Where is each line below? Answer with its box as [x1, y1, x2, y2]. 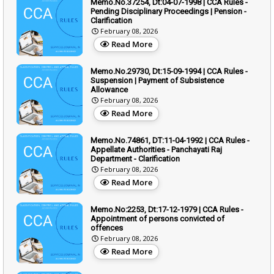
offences [91, 223, 123, 232]
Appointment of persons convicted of [91, 213, 224, 223]
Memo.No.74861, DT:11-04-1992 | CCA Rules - [91, 135, 250, 145]
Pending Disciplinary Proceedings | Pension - [91, 6, 246, 16]
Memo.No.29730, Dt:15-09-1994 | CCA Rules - [91, 66, 248, 76]
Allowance [91, 84, 128, 94]
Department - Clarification [91, 154, 180, 163]
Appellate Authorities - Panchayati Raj [91, 144, 222, 154]
